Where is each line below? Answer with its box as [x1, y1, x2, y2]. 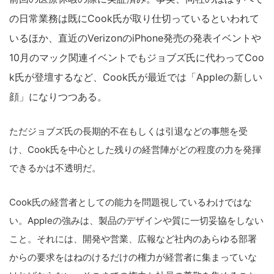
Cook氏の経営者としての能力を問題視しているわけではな [9, 196, 252, 208]
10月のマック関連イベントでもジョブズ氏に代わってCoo [9, 51, 264, 64]
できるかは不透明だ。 [9, 162, 101, 174]
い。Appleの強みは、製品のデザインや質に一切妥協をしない [9, 215, 264, 226]
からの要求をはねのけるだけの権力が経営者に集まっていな [9, 251, 257, 263]
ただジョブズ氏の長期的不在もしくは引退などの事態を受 [9, 125, 248, 137]
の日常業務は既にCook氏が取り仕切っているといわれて [9, 12, 259, 24]
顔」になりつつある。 [9, 91, 107, 103]
